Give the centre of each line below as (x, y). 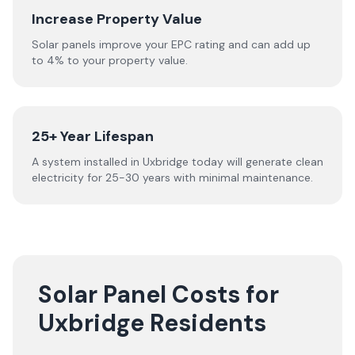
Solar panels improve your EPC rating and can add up (171, 44)
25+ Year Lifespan (93, 136)
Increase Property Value (117, 19)
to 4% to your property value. (110, 60)
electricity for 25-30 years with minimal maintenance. (172, 177)
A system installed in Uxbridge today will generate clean (177, 162)
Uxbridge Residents (152, 323)
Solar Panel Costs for (158, 294)
